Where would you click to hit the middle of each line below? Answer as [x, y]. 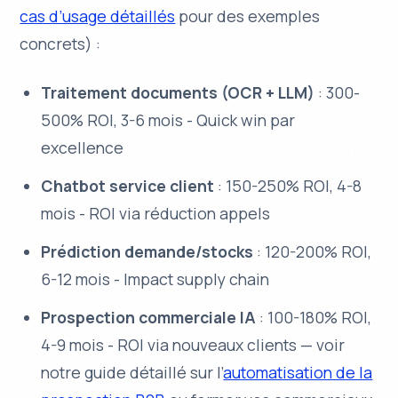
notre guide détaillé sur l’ [132, 372]
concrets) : [60, 43]
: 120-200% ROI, [313, 251]
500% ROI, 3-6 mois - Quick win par [168, 119]
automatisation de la [298, 372]
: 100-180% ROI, [314, 317]
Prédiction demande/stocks [147, 251]
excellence [83, 147]
